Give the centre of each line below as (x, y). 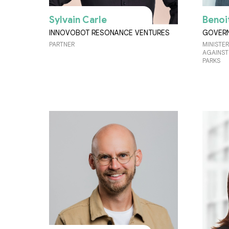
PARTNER (62, 44)
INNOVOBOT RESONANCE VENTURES (109, 32)
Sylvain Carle (78, 20)
